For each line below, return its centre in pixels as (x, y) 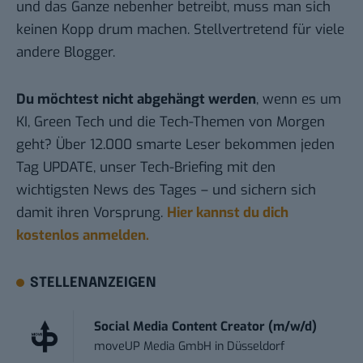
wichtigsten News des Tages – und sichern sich (166, 190)
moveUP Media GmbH (153, 347)
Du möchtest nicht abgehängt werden (136, 100)
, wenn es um (299, 100)
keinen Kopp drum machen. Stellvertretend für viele (180, 30)
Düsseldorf (256, 347)
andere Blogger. (66, 53)
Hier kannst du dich (228, 213)
